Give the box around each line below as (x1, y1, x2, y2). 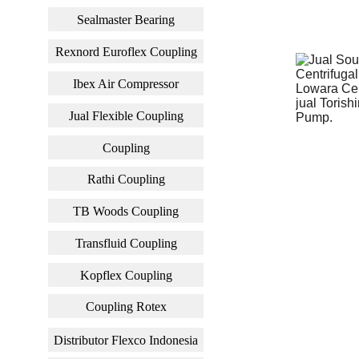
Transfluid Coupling (75, 236, 177, 250)
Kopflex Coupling (79, 268, 172, 282)
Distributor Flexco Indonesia (54, 333, 198, 347)
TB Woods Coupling (73, 204, 179, 218)
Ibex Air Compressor (73, 76, 179, 91)
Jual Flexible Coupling (68, 108, 184, 123)
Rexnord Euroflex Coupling (54, 44, 197, 58)
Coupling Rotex (85, 299, 167, 313)
